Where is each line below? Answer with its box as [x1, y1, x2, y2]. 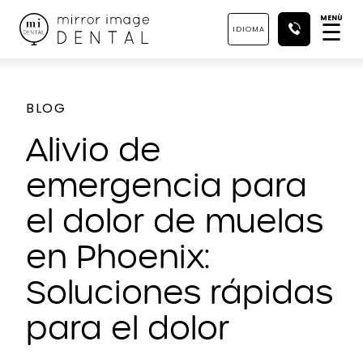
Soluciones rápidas [26, 272, 333, 314]
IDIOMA [233, 24, 265, 34]
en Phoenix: [26, 237, 210, 278]
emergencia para [26, 165, 307, 207]
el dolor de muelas [26, 201, 323, 242]
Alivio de [26, 130, 161, 171]
